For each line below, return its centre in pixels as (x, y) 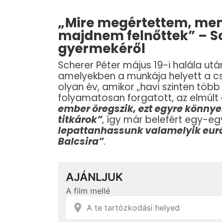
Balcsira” (81, 142)
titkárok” (80, 120)
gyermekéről (102, 49)
